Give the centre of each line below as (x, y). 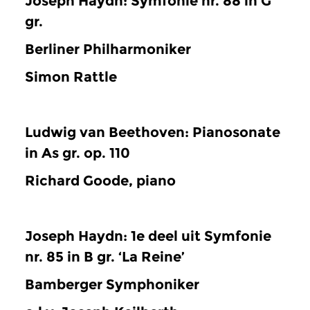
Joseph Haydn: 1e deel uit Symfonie (148, 236)
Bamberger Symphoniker (112, 284)
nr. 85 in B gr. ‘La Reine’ (105, 256)
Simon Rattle (71, 76)
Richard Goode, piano (100, 180)
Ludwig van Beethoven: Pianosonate (153, 132)
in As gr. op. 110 (77, 153)
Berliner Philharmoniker (108, 49)
